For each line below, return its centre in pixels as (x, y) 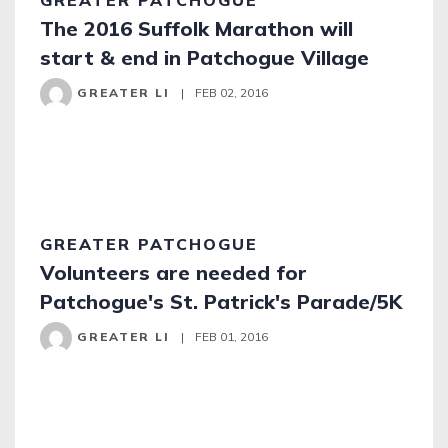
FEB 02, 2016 (230, 92)
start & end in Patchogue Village (204, 57)
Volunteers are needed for (173, 272)
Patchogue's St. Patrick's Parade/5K (221, 301)
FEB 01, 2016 (230, 336)
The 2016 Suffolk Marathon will (196, 28)
